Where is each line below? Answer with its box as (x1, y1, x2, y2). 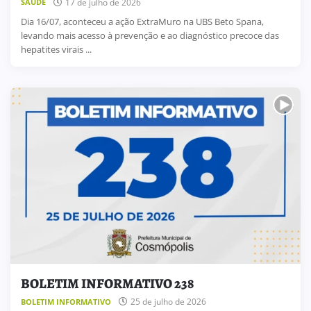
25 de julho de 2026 (131, 296, 206, 308)
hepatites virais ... (21, 42, 92, 56)
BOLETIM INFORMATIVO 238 (21, 274, 194, 293)
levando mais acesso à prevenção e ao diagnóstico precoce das (21, 28, 279, 42)
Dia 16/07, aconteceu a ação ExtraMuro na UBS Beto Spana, (21, 15, 264, 28)
